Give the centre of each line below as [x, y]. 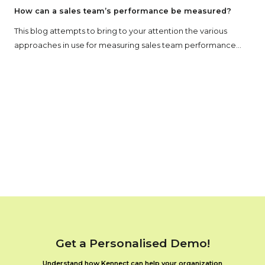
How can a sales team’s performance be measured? [123, 96]
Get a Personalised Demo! [132, 243]
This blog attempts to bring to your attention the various [121, 117]
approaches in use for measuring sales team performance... [128, 131]
